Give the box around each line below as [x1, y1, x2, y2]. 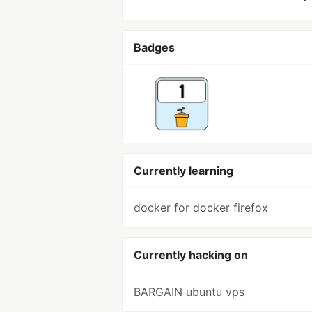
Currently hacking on [134, 248, 248, 262]
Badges [134, 40, 175, 54]
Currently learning [134, 164, 233, 178]
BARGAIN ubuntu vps [134, 285, 244, 299]
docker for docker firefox [134, 201, 268, 214]
